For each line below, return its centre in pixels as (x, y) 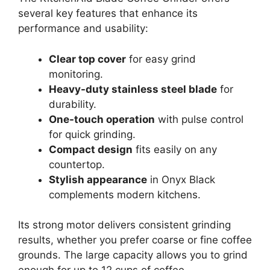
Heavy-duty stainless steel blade (133, 89)
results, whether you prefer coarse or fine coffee (135, 240)
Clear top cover (87, 59)
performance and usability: (83, 29)
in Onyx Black (181, 179)
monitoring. (76, 74)
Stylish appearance (98, 179)
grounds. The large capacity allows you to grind (133, 255)
